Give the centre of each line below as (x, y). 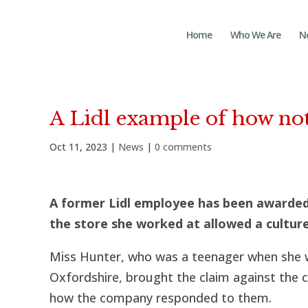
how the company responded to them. (161, 298)
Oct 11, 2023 (78, 147)
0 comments (183, 147)
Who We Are (255, 35)
